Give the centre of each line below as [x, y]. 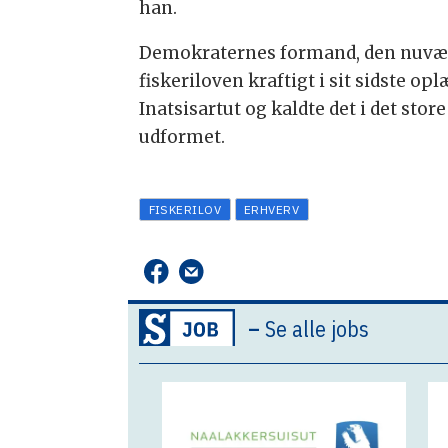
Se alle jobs [316, 328]
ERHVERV [271, 209]
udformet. [182, 137]
